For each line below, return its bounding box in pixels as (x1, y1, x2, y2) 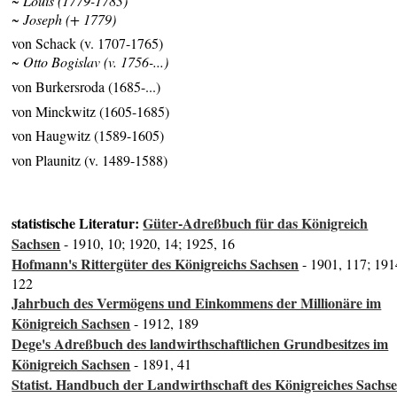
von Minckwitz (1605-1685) (12, 101, 170, 121)
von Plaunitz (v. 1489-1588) (12, 151, 168, 170)
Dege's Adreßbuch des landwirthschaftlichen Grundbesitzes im (12, 332, 389, 354)
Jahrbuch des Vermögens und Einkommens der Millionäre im (12, 292, 382, 313)
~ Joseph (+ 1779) (12, 9, 117, 28)
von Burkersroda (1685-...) (12, 77, 161, 97)
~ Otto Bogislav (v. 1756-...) (12, 52, 169, 72)
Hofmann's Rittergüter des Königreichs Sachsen (12, 253, 300, 274)
